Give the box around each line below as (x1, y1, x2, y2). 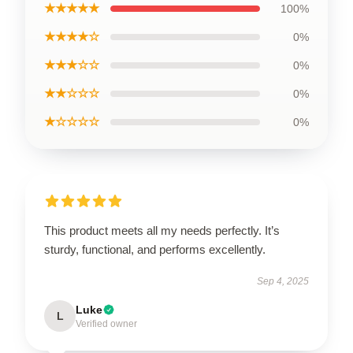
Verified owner (76, 318, 137, 329)
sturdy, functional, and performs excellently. (44, 243, 266, 256)
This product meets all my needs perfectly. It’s (44, 224, 280, 237)
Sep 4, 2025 (257, 276, 309, 287)
